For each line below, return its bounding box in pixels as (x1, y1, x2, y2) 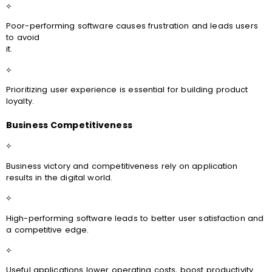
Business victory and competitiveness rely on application (6, 160, 238, 172)
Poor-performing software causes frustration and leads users (6, 20, 258, 32)
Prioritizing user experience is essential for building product (6, 84, 248, 96)
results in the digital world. (6, 171, 113, 183)
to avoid (6, 32, 40, 44)
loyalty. (6, 95, 34, 107)
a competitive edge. (6, 223, 89, 236)
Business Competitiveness (6, 119, 132, 132)
